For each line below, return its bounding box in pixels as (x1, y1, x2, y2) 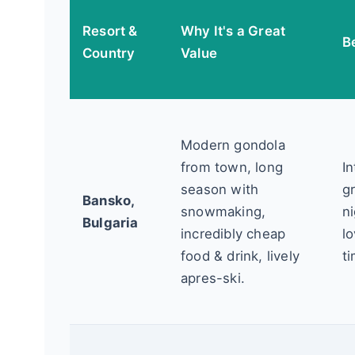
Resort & (82, 22, 138, 39)
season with (181, 181, 259, 197)
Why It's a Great (181, 22, 286, 39)
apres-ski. (181, 269, 245, 286)
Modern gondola (181, 136, 285, 153)
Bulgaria (82, 214, 139, 231)
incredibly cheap (181, 225, 286, 242)
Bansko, (82, 192, 135, 208)
